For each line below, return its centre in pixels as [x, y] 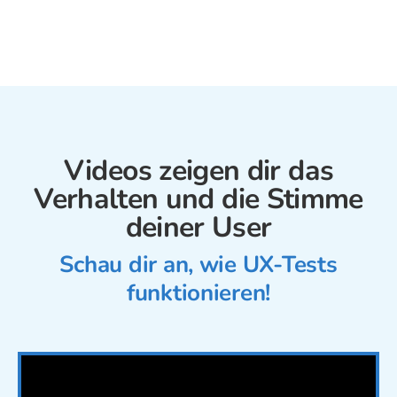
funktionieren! [198, 292]
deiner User [198, 227]
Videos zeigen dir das [198, 170]
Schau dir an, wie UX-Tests [198, 264]
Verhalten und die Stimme [198, 198]
